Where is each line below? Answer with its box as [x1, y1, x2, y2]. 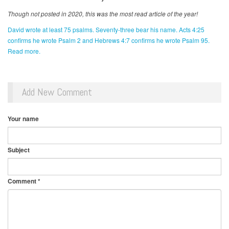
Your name [8, 114, 39, 124]
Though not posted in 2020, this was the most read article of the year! [8, 9, 198, 18]
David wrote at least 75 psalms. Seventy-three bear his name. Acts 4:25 [8, 25, 204, 34]
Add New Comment [22, 85, 92, 99]
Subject [8, 145, 30, 155]
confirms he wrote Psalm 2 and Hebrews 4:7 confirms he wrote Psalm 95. [8, 36, 210, 45]
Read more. [8, 47, 40, 56]
